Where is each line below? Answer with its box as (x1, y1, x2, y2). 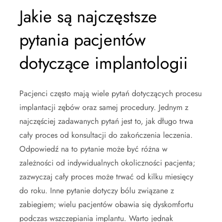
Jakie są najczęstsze (19, 4, 157, 29)
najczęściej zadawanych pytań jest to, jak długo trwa (19, 115, 193, 127)
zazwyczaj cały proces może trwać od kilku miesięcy (19, 171, 193, 183)
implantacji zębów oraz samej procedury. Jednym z (19, 102, 188, 113)
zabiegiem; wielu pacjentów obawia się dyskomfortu (19, 199, 193, 211)
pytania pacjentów (19, 28, 146, 53)
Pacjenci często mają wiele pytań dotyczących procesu (19, 88, 202, 100)
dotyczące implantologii (19, 51, 188, 76)
